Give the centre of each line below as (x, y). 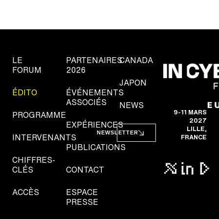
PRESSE (82, 202)
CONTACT (85, 169)
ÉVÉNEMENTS (95, 92)
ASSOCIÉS (86, 102)
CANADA (136, 60)
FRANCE (194, 137)
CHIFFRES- (34, 160)
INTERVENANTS (44, 137)
